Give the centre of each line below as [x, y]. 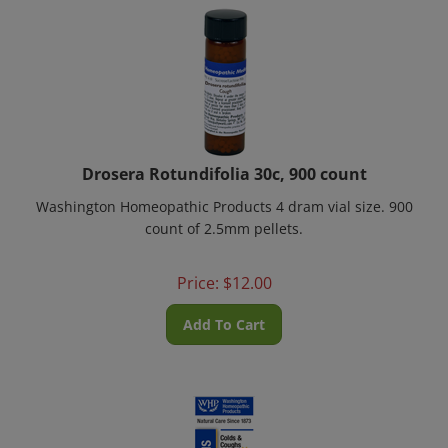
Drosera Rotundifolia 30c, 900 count [224, 162]
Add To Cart [224, 312]
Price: [197, 271]
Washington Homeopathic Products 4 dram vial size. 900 [224, 194]
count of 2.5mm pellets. [224, 216]
